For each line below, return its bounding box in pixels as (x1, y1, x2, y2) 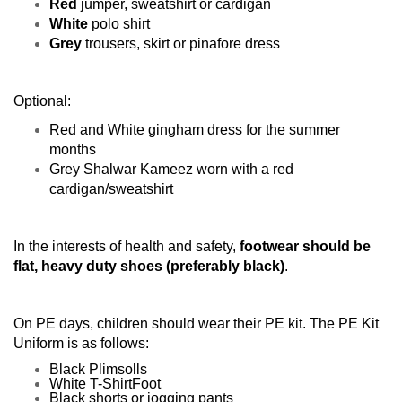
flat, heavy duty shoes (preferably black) (13, 258, 284, 274)
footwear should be (240, 239, 371, 254)
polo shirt (92, 16, 150, 31)
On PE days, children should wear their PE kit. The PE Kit (13, 316, 379, 331)
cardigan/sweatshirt (49, 181, 173, 197)
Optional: (13, 93, 71, 109)
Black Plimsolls (49, 362, 147, 377)
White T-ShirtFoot (49, 376, 161, 391)
